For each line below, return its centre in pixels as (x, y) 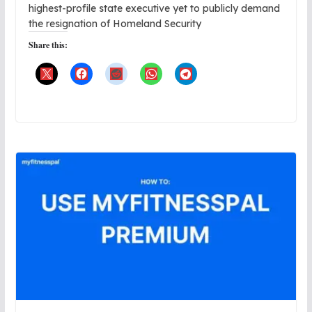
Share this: (48, 45)
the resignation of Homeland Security (115, 23)
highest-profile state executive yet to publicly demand (154, 8)
